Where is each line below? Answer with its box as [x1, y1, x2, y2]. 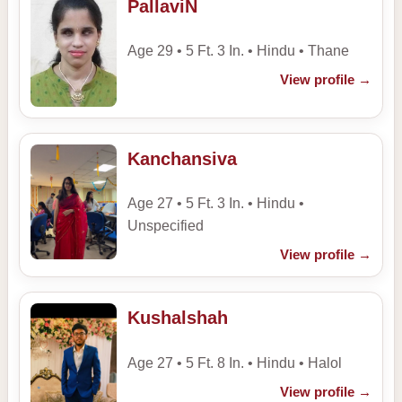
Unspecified [127, 218, 204, 234]
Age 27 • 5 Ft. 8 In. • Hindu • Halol [127, 354, 342, 371]
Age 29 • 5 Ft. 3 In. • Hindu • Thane [127, 43, 349, 59]
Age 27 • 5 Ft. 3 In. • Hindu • [127, 196, 304, 212]
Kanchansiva [127, 148, 237, 169]
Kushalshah [127, 308, 228, 328]
